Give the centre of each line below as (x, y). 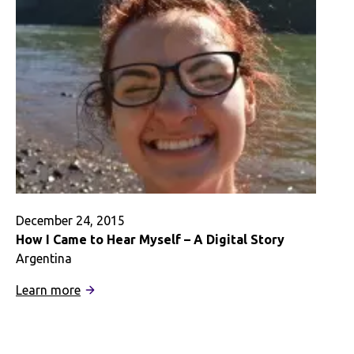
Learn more (48, 290)
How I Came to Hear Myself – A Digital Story (150, 239)
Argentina (44, 258)
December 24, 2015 (70, 220)
